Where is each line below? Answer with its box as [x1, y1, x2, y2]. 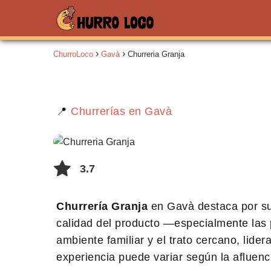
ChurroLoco [53, 49, 93, 59]
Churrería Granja [56, 200, 148, 212]
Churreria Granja [128, 49, 184, 59]
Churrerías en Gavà [71, 105, 172, 117]
